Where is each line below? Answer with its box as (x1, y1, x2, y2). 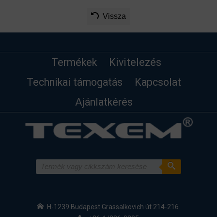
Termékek (51, 56, 97, 68)
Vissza (103, 12, 126, 20)
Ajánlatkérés (75, 96, 133, 108)
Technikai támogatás (26, 76, 123, 88)
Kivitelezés (108, 56, 161, 68)
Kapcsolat (134, 76, 181, 88)
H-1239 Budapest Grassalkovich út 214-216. (47, 202, 180, 211)
